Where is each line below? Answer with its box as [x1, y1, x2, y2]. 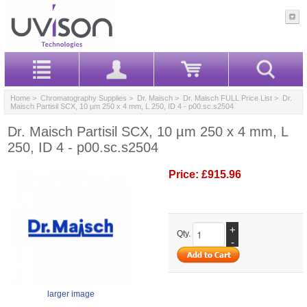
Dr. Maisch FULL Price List [183, 93, 272, 102]
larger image [47, 288, 95, 299]
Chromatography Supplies [40, 93, 127, 102]
